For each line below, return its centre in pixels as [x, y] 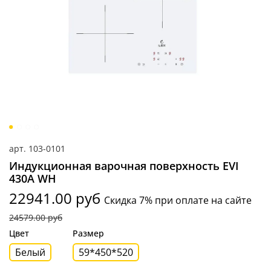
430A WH [33, 179]
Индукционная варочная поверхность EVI [124, 166]
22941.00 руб [57, 198]
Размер [88, 233]
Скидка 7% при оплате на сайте [178, 201]
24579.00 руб [36, 218]
